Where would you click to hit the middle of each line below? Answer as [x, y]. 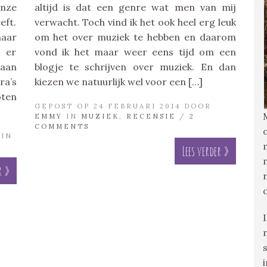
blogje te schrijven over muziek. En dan [135, 67]
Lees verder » [205, 151]
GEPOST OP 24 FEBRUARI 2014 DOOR [123, 106]
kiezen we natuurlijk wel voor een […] [118, 82]
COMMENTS [62, 127]
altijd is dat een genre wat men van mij [135, 7]
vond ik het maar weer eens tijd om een [135, 52]
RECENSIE [151, 117]
